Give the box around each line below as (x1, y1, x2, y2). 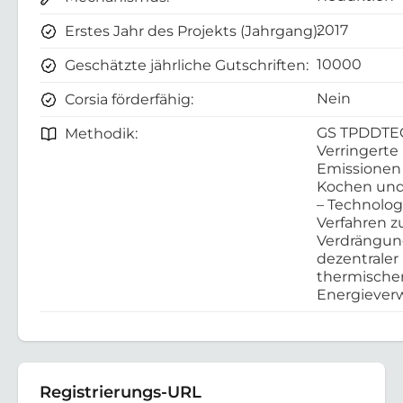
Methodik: (65, 124, 138, 142)
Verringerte (317, 141, 399, 159)
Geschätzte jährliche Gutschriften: (65, 56, 309, 74)
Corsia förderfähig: (65, 90, 193, 108)
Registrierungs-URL (40, 381, 201, 401)
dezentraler (317, 249, 399, 267)
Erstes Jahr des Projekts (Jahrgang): (65, 22, 320, 40)
